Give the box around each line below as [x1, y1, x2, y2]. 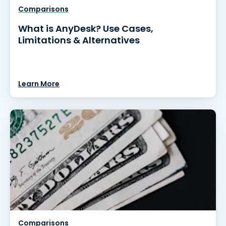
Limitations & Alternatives [18, 34, 140, 46]
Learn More [18, 79, 60, 89]
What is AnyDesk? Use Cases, [18, 22, 153, 35]
